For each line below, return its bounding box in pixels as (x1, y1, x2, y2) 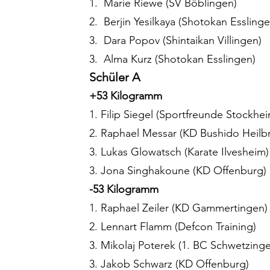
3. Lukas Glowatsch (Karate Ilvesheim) (89, 145, 269, 159)
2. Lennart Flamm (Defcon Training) (89, 220, 256, 234)
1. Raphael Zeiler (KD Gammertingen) (89, 201, 268, 215)
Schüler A (89, 70, 140, 85)
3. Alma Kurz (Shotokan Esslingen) (89, 52, 256, 66)
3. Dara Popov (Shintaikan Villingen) (89, 34, 262, 48)
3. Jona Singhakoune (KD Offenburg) (89, 164, 266, 178)
